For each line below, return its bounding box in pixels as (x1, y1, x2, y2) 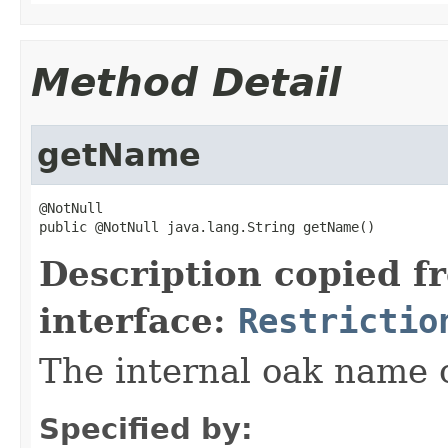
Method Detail (31, 59, 341, 105)
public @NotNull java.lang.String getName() (39, 218, 375, 235)
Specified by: (39, 411, 253, 446)
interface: (39, 300, 238, 341)
